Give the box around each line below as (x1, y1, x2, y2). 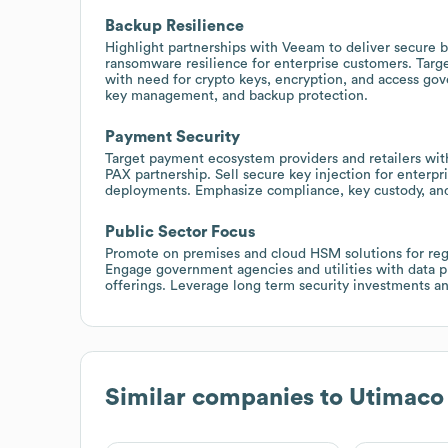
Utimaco (349, 385, 444, 410)
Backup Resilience (105, 17, 244, 34)
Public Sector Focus (105, 223, 255, 240)
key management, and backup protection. (105, 88, 368, 103)
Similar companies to (105, 385, 349, 410)
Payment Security (105, 128, 240, 145)
